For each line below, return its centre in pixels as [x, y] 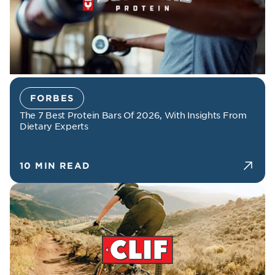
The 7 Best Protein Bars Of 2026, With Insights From [133, 115]
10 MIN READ [55, 165]
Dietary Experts [54, 126]
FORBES [52, 98]
